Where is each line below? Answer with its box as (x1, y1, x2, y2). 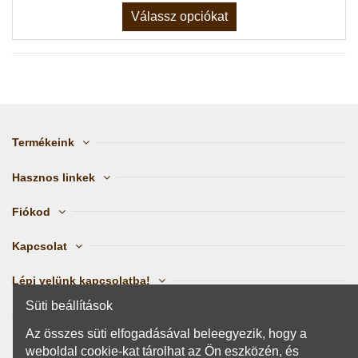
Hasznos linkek (12, 170, 95, 184)
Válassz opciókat (130, 10, 228, 24)
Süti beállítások (26, 299, 113, 313)
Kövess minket (12, 308, 93, 322)
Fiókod (12, 205, 50, 218)
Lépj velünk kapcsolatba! (12, 274, 150, 288)
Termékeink (12, 136, 74, 149)
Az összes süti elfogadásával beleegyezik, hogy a (26, 327, 307, 341)
